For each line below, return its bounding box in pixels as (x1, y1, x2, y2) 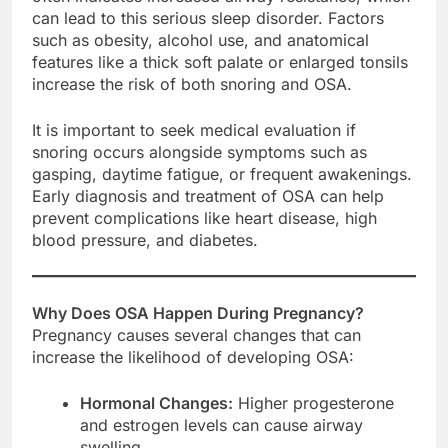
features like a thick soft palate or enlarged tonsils (32, 51, 408, 72)
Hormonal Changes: (80, 392, 233, 413)
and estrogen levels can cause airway (80, 414, 363, 435)
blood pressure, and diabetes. (32, 229, 258, 250)
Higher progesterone (233, 392, 394, 413)
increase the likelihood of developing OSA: (32, 346, 354, 367)
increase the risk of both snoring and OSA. (32, 73, 352, 94)
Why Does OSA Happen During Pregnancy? (32, 302, 364, 323)
